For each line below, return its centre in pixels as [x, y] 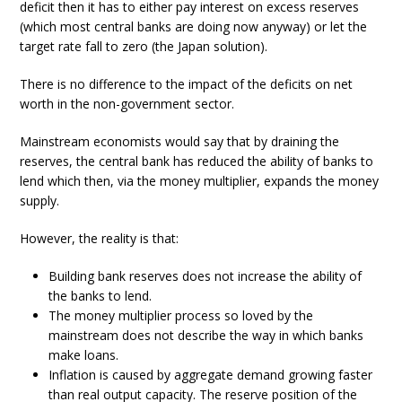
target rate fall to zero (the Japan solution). [144, 47]
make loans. [84, 355]
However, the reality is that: [100, 239]
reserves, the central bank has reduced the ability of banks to [197, 162]
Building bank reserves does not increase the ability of [205, 276]
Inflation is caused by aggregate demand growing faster [211, 375]
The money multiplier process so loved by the [181, 316]
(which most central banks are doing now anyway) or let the [194, 27]
